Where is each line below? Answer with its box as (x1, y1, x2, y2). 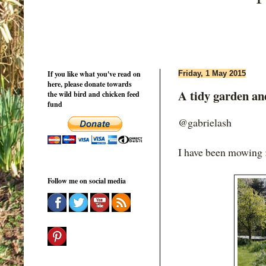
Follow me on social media (47, 175, 126, 186)
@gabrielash (178, 115, 232, 130)
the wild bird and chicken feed (47, 88, 140, 99)
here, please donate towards (47, 78, 132, 89)
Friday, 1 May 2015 (178, 68, 246, 78)
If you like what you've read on (47, 68, 141, 79)
